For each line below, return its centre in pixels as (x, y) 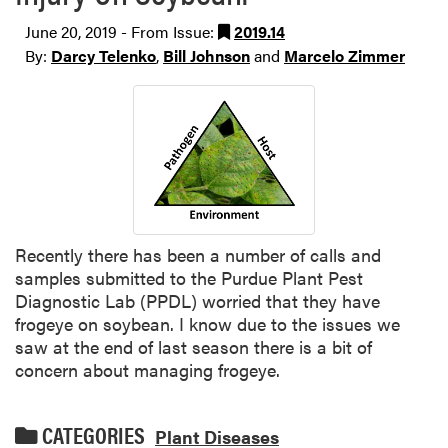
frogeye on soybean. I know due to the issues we (207, 323)
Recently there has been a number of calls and (198, 254)
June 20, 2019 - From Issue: (121, 32)
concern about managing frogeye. (147, 369)
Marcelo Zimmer (344, 56)
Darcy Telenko (103, 56)
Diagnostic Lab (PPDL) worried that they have (197, 300)
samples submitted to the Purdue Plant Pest (189, 277)
